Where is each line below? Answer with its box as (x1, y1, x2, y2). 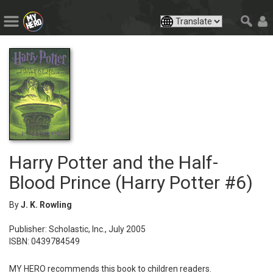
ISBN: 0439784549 (9, 236, 80, 246)
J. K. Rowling (21, 199, 72, 210)
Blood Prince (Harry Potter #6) (9, 171, 253, 193)
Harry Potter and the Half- (9, 151, 218, 173)
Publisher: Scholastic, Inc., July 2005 (9, 224, 146, 234)
